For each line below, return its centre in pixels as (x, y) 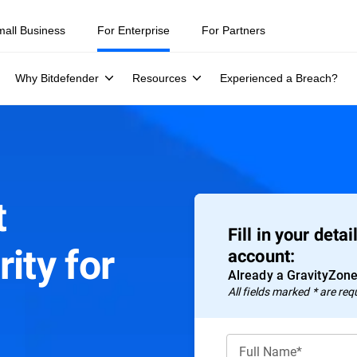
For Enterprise (133, 30)
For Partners (233, 30)
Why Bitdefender (57, 78)
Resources (159, 78)
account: (262, 256)
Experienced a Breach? (279, 78)
